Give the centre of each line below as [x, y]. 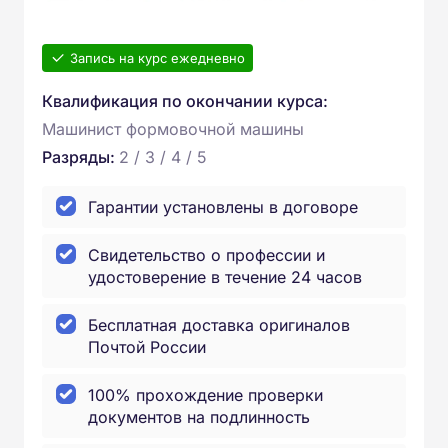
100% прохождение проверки [205, 395]
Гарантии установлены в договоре [223, 207]
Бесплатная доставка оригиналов [219, 325]
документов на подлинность [199, 417]
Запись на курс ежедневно [157, 58]
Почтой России [147, 347]
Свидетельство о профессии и [206, 255]
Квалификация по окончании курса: [185, 101]
